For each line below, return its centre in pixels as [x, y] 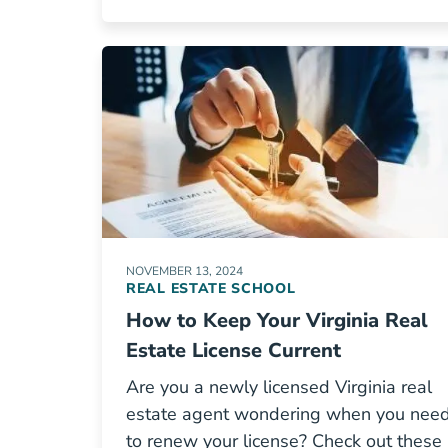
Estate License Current [233, 350]
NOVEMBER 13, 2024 [184, 271]
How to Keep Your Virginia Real [277, 320]
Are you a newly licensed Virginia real [279, 387]
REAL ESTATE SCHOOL [211, 288]
